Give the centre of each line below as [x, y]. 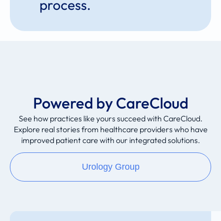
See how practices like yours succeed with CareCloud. [110, 119]
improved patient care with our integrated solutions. [110, 140]
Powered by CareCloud [110, 103]
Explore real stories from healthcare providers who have [110, 129]
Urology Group [110, 167]
